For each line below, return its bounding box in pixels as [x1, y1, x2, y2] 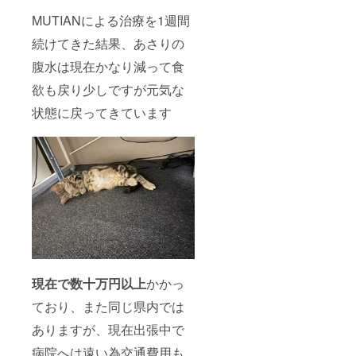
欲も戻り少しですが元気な [32, 80, 184, 99]
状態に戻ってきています [32, 103, 172, 122]
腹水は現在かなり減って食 [32, 57, 184, 76]
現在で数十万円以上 [32, 274, 146, 293]
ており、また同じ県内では [32, 297, 184, 316]
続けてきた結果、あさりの [32, 34, 184, 53]
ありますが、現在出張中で [32, 320, 184, 339]
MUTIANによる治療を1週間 [32, 11, 190, 30]
